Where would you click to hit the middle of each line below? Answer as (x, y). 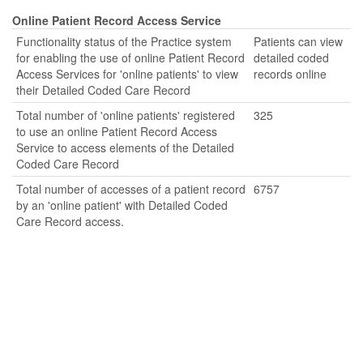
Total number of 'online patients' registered (126, 115)
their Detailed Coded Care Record (103, 90)
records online (290, 74)
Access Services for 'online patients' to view (127, 74)
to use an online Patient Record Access (117, 131)
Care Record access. (70, 221)
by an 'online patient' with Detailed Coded (122, 205)
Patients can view (298, 41)
